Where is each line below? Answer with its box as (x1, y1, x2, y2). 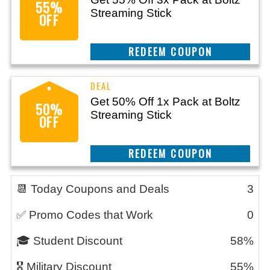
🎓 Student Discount (16, 234, 122, 247)
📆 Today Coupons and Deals (16, 183, 169, 195)
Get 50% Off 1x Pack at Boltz (90, 95, 240, 108)
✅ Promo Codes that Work (16, 209, 153, 221)
